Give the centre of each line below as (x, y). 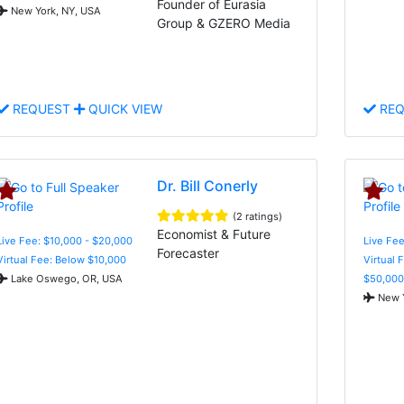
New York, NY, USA (55, 10)
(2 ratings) (258, 216)
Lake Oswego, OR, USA (65, 278)
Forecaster (188, 252)
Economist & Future (214, 234)
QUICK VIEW (124, 108)
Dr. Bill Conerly (208, 185)
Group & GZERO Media (224, 23)
